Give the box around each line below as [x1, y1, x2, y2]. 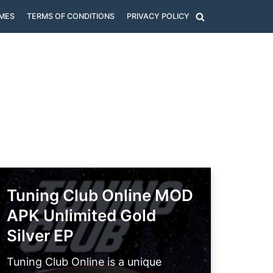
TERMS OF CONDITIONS [27, 12, 115, 21]
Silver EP [7, 225, 74, 245]
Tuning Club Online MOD [7, 185, 193, 205]
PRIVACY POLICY [127, 12, 190, 21]
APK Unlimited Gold [7, 205, 156, 225]
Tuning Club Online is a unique [7, 255, 161, 269]
